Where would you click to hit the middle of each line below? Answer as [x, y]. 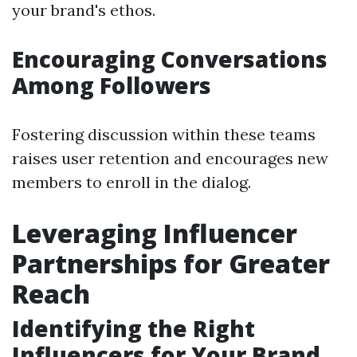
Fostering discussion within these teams [164, 134]
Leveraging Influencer [155, 233]
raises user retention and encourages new [170, 158]
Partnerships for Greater [171, 263]
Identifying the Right [133, 328]
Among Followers [112, 85]
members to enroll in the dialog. [131, 182]
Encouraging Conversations [170, 59]
